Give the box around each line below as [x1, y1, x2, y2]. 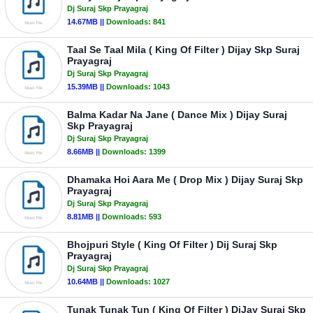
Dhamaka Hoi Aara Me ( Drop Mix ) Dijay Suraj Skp [67, 174, 303, 185]
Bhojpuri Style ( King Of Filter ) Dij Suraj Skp [67, 239, 277, 250]
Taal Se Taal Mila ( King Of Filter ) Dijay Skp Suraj [67, 44, 300, 55]
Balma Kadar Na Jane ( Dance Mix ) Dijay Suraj [67, 109, 287, 120]
